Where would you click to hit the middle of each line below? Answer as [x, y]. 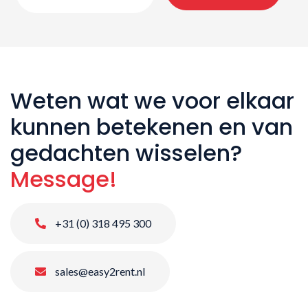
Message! [64, 179]
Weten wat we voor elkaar [152, 100]
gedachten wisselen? [126, 153]
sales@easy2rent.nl [99, 271]
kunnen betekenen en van [152, 126]
